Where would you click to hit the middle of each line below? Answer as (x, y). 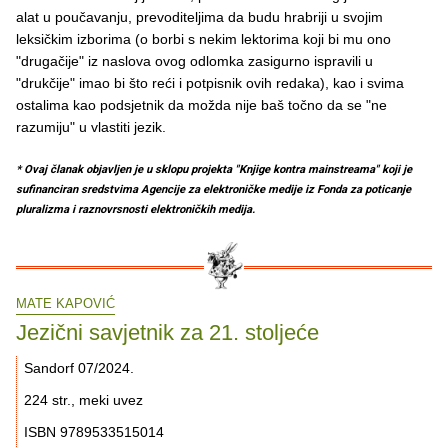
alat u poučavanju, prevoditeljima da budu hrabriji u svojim (199, 17)
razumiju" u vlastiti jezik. (91, 127)
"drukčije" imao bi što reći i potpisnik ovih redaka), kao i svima (210, 83)
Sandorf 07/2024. (79, 367)
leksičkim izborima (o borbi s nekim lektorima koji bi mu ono (203, 39)
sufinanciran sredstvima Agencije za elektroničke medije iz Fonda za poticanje (213, 190)
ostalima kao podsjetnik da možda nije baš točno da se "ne (201, 105)
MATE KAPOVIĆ (65, 304)
